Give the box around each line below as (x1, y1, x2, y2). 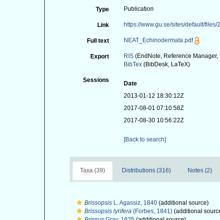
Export (90, 53, 110, 60)
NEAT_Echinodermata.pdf (124, 37, 193, 44)
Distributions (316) (122, 167, 171, 174)
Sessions (83, 77, 110, 83)
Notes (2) (188, 167, 212, 174)
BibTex (124, 61, 142, 68)
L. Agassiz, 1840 (112, 199, 157, 206)
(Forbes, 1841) (132, 208, 172, 215)
